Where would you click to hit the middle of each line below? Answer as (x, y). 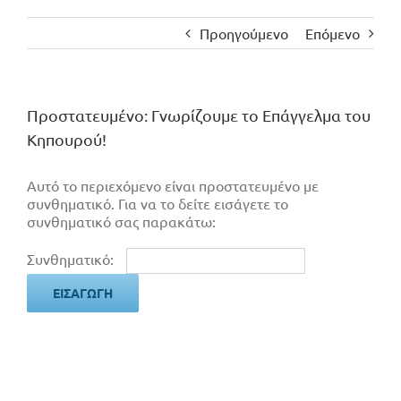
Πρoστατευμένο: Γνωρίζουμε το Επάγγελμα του (199, 115)
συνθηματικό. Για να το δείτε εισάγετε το (158, 204)
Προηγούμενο (244, 34)
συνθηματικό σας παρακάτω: (121, 222)
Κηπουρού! (67, 140)
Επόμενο (333, 34)
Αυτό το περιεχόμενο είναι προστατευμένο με (173, 186)
